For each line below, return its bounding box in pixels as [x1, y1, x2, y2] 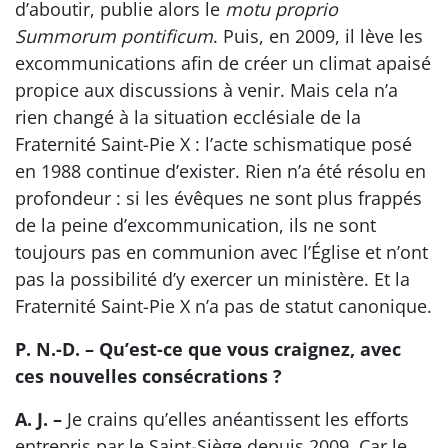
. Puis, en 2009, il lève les [213, 24, 423, 49]
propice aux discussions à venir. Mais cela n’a [15, 78, 398, 103]
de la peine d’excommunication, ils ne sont [15, 213, 376, 238]
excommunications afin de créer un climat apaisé [15, 51, 431, 76]
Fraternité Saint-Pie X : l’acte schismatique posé [15, 132, 412, 157]
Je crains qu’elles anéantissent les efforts [62, 407, 409, 432]
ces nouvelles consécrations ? [15, 364, 282, 389]
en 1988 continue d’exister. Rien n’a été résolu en [15, 159, 426, 184]
